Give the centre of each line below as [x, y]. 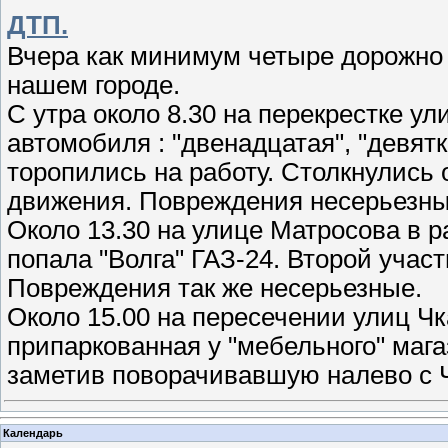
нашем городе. [93, 84]
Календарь [33, 433]
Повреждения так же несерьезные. [214, 287]
